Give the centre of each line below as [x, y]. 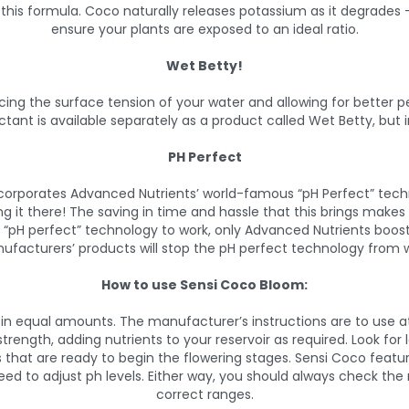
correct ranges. [204, 395]
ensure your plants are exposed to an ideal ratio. [204, 30]
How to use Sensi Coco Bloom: [204, 285]
